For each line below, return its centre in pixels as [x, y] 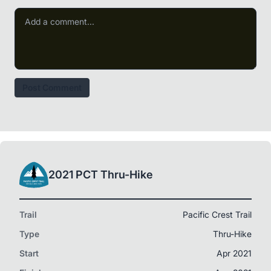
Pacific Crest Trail [217, 214]
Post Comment [52, 87]
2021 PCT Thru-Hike [101, 175]
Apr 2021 [234, 253]
